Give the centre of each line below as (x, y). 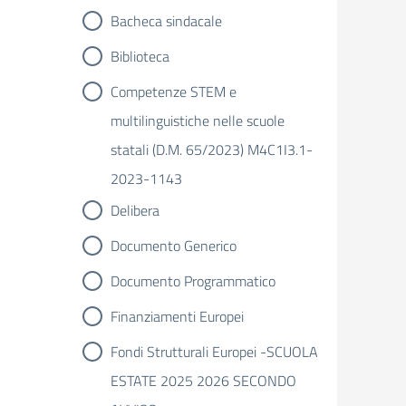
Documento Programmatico (193, 281)
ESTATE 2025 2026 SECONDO (203, 381)
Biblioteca (140, 56)
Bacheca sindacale (166, 21)
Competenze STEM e (174, 92)
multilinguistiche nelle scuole (198, 121)
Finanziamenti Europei (177, 316)
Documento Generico (174, 246)
